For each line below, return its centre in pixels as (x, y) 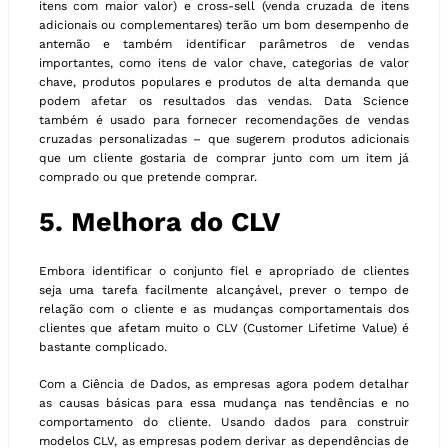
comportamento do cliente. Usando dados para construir (224, 422)
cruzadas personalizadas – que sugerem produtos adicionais (224, 138)
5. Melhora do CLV (159, 221)
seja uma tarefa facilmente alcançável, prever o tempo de (224, 290)
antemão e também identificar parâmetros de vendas (224, 43)
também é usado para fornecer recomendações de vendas (224, 119)
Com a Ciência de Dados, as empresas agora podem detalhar (224, 384)
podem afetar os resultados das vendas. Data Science (224, 100)
